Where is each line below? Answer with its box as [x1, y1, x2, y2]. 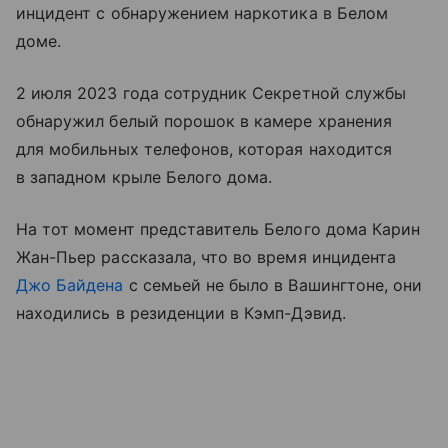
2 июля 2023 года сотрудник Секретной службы [16, 82, 407, 103]
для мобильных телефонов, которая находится [16, 138, 393, 159]
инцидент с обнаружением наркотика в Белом [16, 2, 388, 23]
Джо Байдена [16, 274, 124, 295]
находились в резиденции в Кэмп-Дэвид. [16, 302, 346, 323]
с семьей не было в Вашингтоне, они [123, 274, 423, 295]
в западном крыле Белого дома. [16, 166, 273, 187]
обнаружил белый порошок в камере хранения [16, 110, 392, 131]
